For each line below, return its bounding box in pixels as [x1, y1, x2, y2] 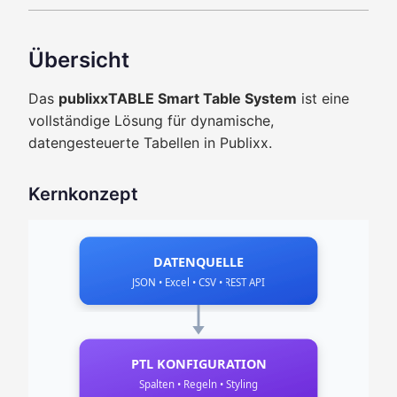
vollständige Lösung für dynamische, [28, 112, 274, 129]
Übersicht [28, 47, 129, 73]
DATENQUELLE [153, 253, 244, 270]
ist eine [297, 90, 349, 107]
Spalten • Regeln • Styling [138, 378, 259, 392]
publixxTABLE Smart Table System [58, 90, 297, 107]
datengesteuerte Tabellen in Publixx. [28, 134, 272, 152]
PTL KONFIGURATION [130, 355, 267, 373]
